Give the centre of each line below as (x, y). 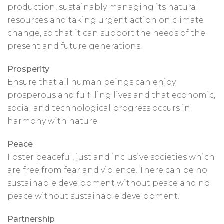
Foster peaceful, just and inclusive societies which (111, 157)
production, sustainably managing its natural (103, 7)
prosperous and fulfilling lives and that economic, (111, 95)
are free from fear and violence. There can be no (107, 170)
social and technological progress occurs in (99, 108)
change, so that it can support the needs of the (106, 33)
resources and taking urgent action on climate (106, 20)
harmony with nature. (53, 121)
